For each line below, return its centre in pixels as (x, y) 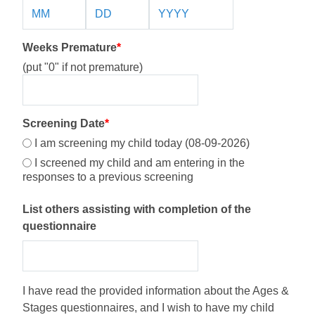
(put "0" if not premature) (83, 67)
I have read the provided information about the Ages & (156, 291)
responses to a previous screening (108, 177)
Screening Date (64, 123)
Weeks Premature (70, 47)
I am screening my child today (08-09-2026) (141, 143)
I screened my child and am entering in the (138, 163)
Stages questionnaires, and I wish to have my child (148, 308)
